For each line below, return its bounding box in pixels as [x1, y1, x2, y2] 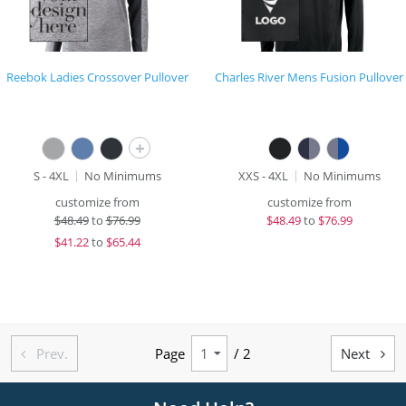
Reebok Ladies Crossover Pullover [5, 69, 188, 85]
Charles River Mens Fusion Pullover [215, 69, 403, 85]
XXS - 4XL [237, 168, 288, 184]
